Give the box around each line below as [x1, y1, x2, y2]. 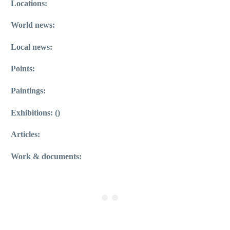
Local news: [11, 42, 52, 51]
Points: [11, 64, 35, 73]
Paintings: [11, 86, 46, 95]
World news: [11, 21, 55, 30]
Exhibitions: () [11, 108, 60, 117]
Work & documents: [11, 151, 82, 161]
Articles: [11, 130, 40, 139]
